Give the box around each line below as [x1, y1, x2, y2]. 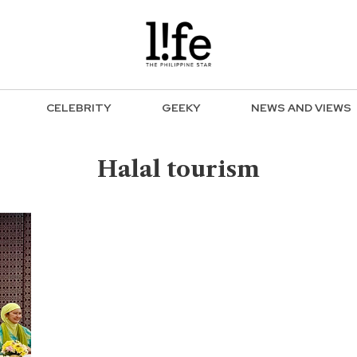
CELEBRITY [46, 100, 112, 116]
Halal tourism [97, 155, 260, 182]
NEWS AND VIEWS [251, 100, 351, 116]
